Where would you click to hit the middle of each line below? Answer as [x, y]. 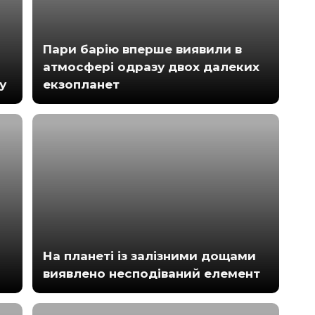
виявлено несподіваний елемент [152, 273]
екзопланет [82, 84]
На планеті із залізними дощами [150, 256]
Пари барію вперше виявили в [143, 49]
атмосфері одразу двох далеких [152, 66]
